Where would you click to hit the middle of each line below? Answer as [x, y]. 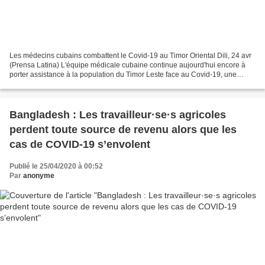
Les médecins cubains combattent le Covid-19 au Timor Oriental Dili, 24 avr [130, 55]
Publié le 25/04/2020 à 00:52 [56, 166]
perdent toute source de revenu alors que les [123, 129]
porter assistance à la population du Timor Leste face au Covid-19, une [123, 74]
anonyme [39, 175]
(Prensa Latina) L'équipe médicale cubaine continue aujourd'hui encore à [127, 65]
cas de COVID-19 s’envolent [80, 144]
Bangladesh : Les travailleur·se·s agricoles [118, 114]
